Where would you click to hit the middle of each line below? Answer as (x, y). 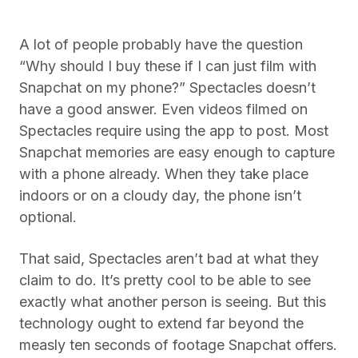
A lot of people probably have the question (161, 236)
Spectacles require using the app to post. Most (174, 322)
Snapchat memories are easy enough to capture (177, 344)
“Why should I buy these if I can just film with (168, 258)
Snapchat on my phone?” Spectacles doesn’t (167, 279)
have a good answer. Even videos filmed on (163, 301)
